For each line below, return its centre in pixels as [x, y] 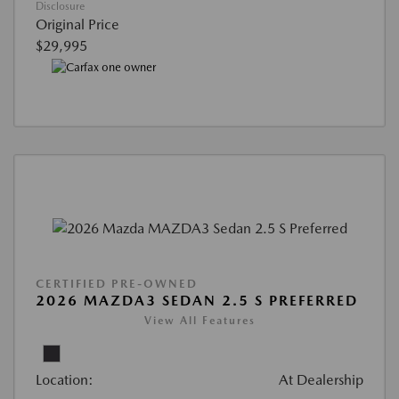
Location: [65, 379]
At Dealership [321, 379]
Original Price [77, 25]
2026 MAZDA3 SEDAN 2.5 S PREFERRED [197, 300]
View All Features [199, 320]
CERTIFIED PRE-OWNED [117, 283]
